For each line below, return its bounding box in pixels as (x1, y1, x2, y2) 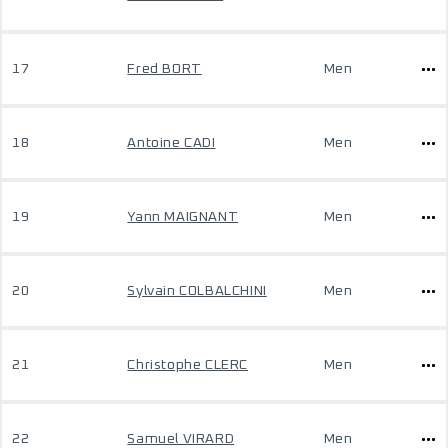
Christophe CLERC (127, 358, 248, 372)
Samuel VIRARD (127, 432, 235, 446)
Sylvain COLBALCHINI (127, 284, 267, 298)
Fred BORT (127, 62, 202, 76)
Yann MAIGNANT (127, 210, 239, 224)
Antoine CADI (127, 136, 216, 150)
